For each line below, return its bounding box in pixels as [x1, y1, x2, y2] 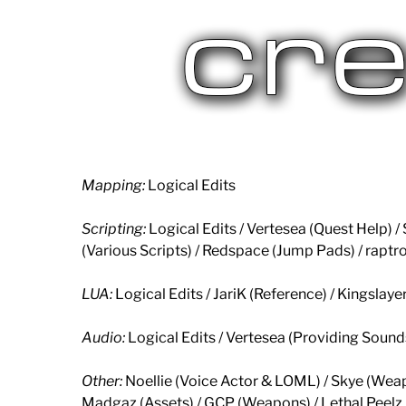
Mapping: [82, 176, 145, 194]
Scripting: [82, 219, 146, 237]
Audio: [82, 328, 125, 346]
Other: [82, 372, 122, 390]
